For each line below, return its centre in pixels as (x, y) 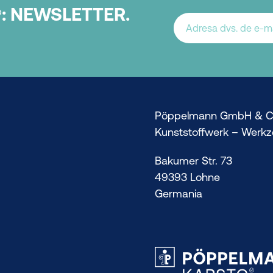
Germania (179, 194)
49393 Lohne (187, 177)
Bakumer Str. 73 (193, 161)
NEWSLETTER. (70, 14)
